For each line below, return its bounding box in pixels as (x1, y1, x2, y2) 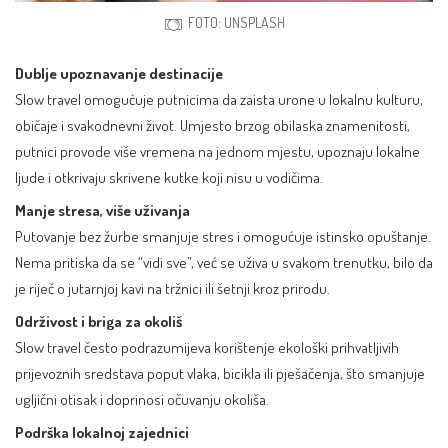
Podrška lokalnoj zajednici (15, 421, 189, 442)
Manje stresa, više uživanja (15, 199, 190, 220)
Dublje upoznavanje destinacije (15, 62, 223, 83)
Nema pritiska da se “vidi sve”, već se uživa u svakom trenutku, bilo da (15, 251, 433, 272)
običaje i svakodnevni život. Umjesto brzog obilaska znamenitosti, (15, 114, 410, 135)
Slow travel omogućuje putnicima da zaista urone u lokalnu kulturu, (15, 88, 423, 109)
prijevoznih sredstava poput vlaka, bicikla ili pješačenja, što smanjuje (15, 362, 425, 383)
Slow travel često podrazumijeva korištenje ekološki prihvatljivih (15, 336, 399, 357)
